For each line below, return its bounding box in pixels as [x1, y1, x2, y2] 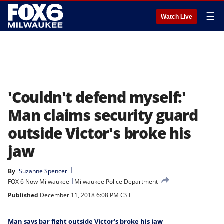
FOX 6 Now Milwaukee [8, 177, 69, 186]
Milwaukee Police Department [74, 177, 158, 186]
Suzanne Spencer [19, 167, 67, 175]
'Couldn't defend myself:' [8, 87, 186, 107]
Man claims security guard [8, 105, 198, 125]
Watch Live [161, 13, 192, 20]
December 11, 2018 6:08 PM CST [38, 191, 131, 199]
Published [8, 191, 38, 199]
